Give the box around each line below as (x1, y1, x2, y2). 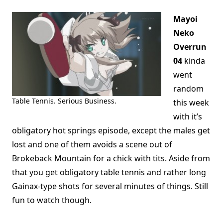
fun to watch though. (12, 195, 92, 206)
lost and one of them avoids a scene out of (12, 139, 172, 150)
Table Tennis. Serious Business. (12, 96, 116, 106)
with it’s (173, 111, 202, 122)
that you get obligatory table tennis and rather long (12, 167, 206, 178)
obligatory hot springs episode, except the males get (12, 125, 210, 136)
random (173, 83, 204, 95)
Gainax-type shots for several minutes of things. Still (12, 181, 208, 192)
